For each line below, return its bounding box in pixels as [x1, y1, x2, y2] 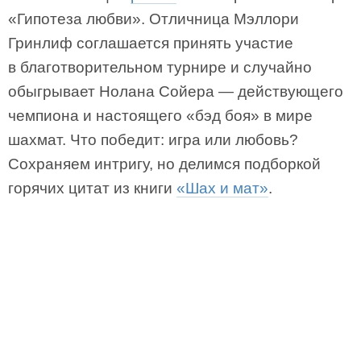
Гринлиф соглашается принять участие [8, 35, 293, 52]
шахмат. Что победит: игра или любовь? [8, 131, 298, 148]
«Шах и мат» [176, 180, 268, 197]
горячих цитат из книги [8, 180, 176, 197]
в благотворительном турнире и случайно [8, 59, 312, 76]
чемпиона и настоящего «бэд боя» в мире [8, 107, 313, 124]
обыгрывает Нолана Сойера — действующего [8, 83, 343, 100]
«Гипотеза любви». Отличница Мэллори [8, 10, 299, 27]
